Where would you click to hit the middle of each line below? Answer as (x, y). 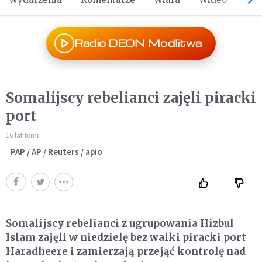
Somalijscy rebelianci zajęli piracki (131, 98)
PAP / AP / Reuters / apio (56, 152)
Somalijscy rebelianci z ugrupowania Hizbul (120, 223)
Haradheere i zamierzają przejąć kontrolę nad (126, 251)
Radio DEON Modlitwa (138, 43)
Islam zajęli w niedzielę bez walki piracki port (126, 237)
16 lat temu (23, 135)
